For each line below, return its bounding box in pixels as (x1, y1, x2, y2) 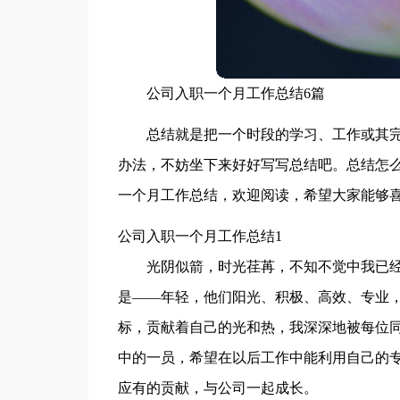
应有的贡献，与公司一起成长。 (117, 380, 318, 396)
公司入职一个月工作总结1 (117, 229, 282, 244)
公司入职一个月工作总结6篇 (146, 86, 325, 101)
